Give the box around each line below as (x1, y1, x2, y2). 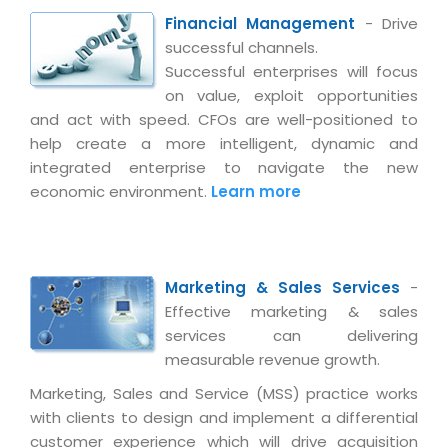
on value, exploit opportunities (165, 85, 418, 106)
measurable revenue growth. (165, 349, 380, 370)
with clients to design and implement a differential (30, 407, 418, 428)
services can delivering (165, 325, 418, 346)
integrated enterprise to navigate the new (30, 157, 418, 178)
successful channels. (165, 37, 318, 58)
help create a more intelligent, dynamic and (30, 133, 418, 154)
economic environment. (30, 181, 211, 202)
